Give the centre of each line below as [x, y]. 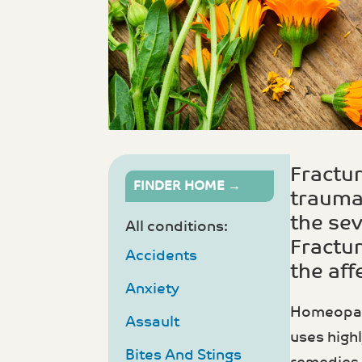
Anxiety [153, 289]
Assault [153, 322]
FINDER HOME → [187, 187]
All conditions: [177, 227]
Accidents [162, 256]
